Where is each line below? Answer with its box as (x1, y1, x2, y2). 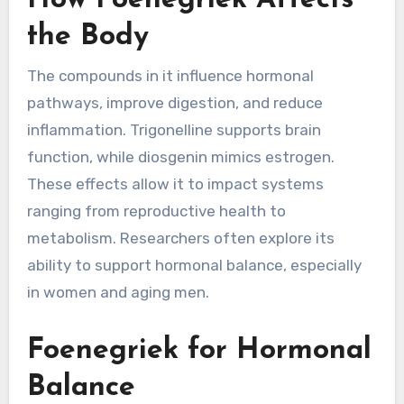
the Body (26, 23, 149, 52)
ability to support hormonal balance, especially (26, 255, 362, 274)
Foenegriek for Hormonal (26, 335, 372, 365)
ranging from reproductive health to (26, 201, 286, 220)
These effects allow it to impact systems (26, 174, 324, 193)
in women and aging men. (26, 282, 209, 301)
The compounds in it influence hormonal (26, 66, 314, 85)
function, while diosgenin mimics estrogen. (26, 147, 335, 166)
